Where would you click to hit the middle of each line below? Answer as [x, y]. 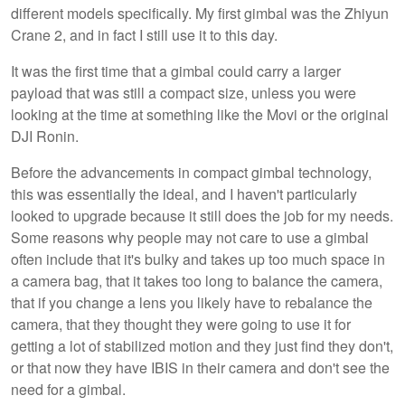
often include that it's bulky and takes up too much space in [198, 259]
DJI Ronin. [45, 137]
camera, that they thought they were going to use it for [181, 325]
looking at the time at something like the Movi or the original [200, 115]
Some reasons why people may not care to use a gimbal [190, 238]
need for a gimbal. [68, 390]
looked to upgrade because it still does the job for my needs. [202, 216]
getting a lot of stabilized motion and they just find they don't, [202, 346]
